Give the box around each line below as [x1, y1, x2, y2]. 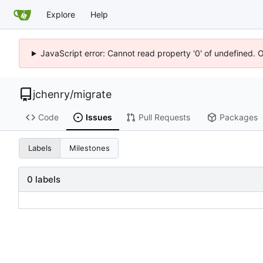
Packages [219, 112, 258, 123]
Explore [46, 9, 75, 19]
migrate [73, 88, 112, 100]
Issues [85, 112, 112, 123]
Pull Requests [138, 112, 190, 123]
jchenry [33, 88, 70, 100]
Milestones [69, 143, 110, 153]
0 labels [27, 173, 60, 185]
